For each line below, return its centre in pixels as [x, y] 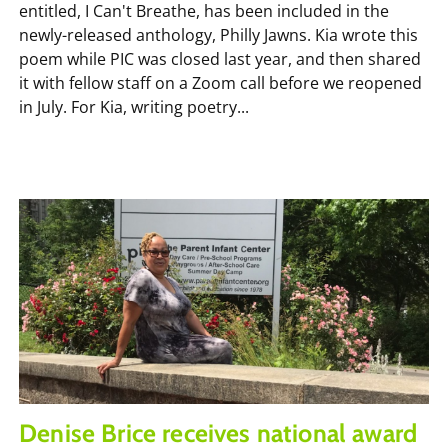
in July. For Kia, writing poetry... [134, 106]
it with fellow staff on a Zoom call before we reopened [220, 82]
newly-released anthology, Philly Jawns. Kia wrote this [218, 34]
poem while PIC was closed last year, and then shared [220, 58]
